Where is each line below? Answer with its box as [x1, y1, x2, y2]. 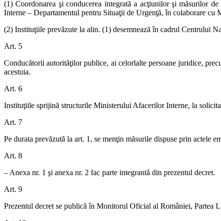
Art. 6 [4, 84, 22, 93]
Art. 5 [4, 41, 22, 50]
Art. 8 [4, 151, 22, 160]
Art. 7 [4, 117, 22, 126]
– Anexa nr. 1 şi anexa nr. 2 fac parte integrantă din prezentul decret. [4, 168, 215, 177]
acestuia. [4, 67, 31, 76]
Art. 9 [4, 184, 22, 193]
